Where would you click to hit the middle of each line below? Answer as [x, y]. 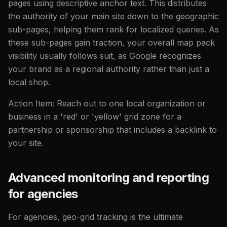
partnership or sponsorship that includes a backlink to [112, 129]
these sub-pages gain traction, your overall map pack [111, 42]
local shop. [29, 82]
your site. [26, 143]
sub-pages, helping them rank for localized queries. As [113, 29]
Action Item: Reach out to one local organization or [107, 103]
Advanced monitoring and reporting [109, 177]
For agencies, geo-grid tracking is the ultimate [96, 217]
